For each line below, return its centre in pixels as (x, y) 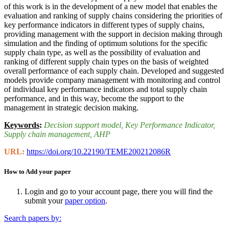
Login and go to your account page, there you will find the (119, 191)
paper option (85, 200)
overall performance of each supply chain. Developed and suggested (114, 71)
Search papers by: (33, 218)
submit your (45, 200)
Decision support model (83, 125)
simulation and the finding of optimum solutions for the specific (106, 43)
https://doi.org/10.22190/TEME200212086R (99, 151)
